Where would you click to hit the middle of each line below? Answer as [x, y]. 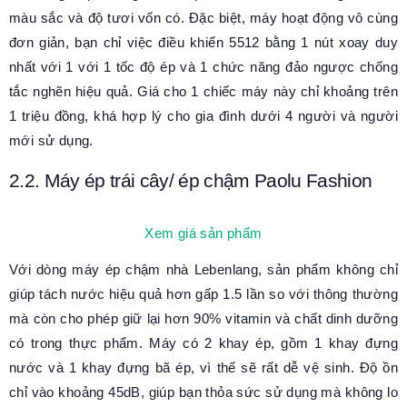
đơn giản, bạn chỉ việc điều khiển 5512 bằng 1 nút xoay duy [203, 43]
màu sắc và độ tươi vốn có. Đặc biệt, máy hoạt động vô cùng [203, 18]
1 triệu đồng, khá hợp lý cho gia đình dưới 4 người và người [203, 116]
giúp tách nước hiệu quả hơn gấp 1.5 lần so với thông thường [203, 293]
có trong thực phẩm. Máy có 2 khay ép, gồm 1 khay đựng [203, 342]
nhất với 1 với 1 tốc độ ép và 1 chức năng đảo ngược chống [203, 67]
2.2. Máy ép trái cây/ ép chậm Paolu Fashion [191, 181]
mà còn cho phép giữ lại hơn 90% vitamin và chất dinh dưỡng [203, 318]
